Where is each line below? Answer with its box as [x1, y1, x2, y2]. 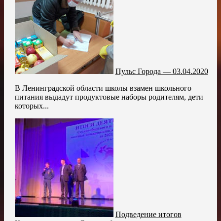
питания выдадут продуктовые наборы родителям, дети [14, 93, 203, 102]
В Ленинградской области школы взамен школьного [14, 84, 191, 93]
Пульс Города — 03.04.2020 [115, 67, 208, 76]
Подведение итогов [115, 210, 182, 219]
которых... [14, 102, 49, 110]
